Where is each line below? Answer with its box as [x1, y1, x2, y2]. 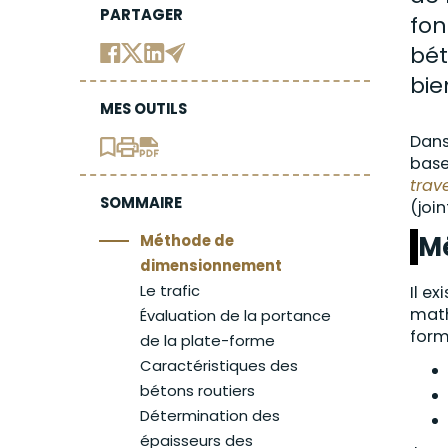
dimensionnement [140, 255, 282, 276]
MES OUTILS [100, 98, 187, 119]
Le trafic [140, 280, 200, 301]
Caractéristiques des [140, 355, 298, 376]
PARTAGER [100, 4, 183, 25]
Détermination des [140, 405, 280, 426]
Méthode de [140, 230, 234, 251]
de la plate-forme [140, 330, 275, 351]
